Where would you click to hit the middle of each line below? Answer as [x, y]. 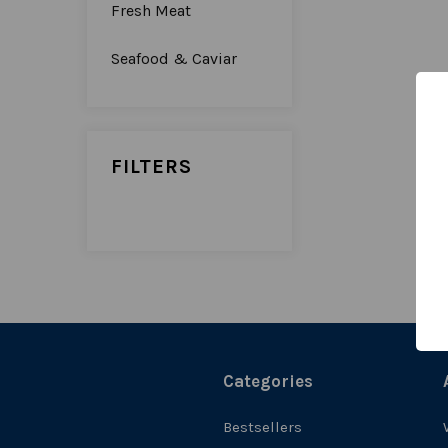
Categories [267, 380]
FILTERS [151, 166]
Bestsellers [262, 426]
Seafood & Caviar [174, 58]
